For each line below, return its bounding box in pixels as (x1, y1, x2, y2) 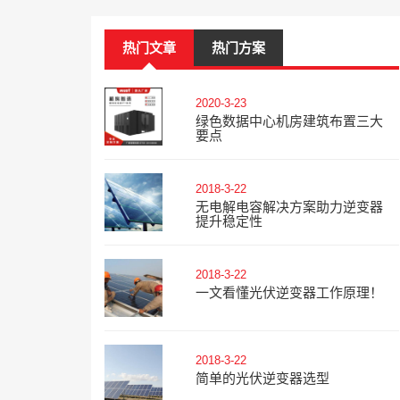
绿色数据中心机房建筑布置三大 (196, 113, 384, 129)
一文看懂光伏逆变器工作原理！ (196, 285, 384, 300)
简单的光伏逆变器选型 (196, 371, 330, 386)
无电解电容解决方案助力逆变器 (196, 199, 384, 214)
